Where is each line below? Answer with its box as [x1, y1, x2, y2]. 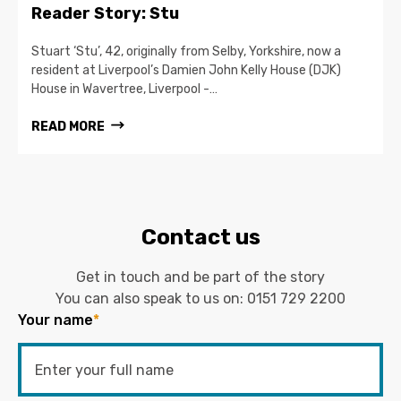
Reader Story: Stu [31, 3, 179, 23]
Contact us [141, 224, 260, 250]
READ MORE [31, 118, 105, 134]
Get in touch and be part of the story [76, 268, 325, 286]
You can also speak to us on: [55, 289, 247, 307]
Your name [18, 311, 93, 328]
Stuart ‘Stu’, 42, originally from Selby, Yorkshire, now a [31, 43, 341, 59]
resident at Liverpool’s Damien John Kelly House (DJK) [31, 62, 341, 78]
